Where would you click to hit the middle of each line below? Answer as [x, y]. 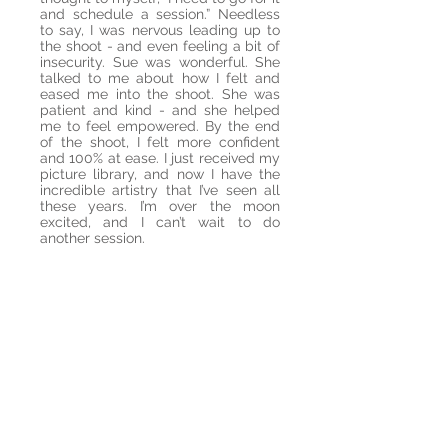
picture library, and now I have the [160, 174]
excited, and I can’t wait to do [160, 222]
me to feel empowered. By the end [160, 126]
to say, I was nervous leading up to [160, 30]
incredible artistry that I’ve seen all [160, 190]
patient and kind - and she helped [160, 110]
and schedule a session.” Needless [160, 14]
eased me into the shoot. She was [160, 94]
